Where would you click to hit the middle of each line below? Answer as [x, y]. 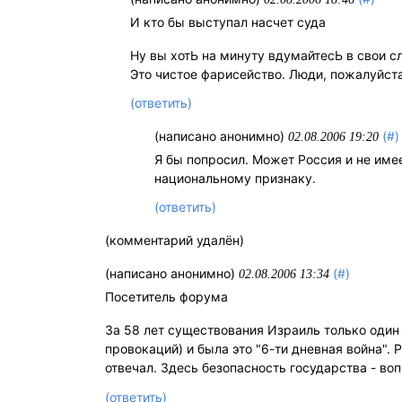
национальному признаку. [236, 179]
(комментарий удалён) [175, 240]
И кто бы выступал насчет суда [228, 22]
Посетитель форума [166, 297]
